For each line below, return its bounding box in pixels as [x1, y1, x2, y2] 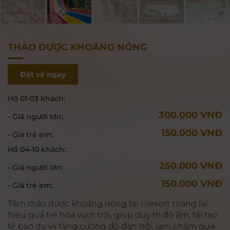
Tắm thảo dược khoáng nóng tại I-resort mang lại [8, 199, 207, 208]
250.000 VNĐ [159, 160, 222, 171]
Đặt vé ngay [20, 69, 66, 79]
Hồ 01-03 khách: [8, 94, 65, 103]
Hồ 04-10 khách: [8, 145, 66, 154]
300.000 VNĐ [159, 109, 222, 121]
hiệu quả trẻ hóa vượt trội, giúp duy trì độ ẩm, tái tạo [8, 210, 217, 220]
